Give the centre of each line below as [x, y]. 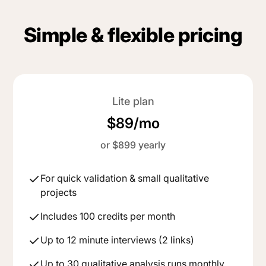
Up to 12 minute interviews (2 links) [118, 240]
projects [59, 192]
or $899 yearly [133, 145]
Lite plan [133, 101]
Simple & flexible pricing [133, 34]
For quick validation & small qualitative [125, 178]
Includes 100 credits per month [108, 216]
